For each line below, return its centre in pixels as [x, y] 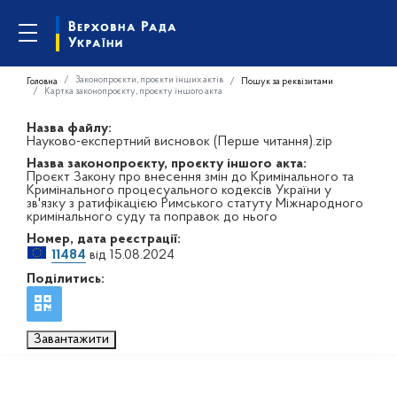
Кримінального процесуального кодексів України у [179, 191]
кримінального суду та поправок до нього [152, 217]
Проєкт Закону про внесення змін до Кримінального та [190, 177]
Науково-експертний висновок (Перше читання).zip [179, 142]
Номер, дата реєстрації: [104, 239]
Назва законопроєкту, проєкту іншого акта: [167, 164]
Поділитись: [66, 279]
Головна [42, 82]
